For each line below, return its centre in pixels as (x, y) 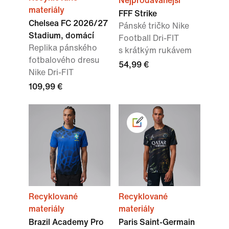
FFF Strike (138, 14)
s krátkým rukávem (155, 51)
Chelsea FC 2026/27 (68, 24)
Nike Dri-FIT (51, 73)
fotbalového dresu (64, 60)
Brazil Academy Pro (66, 222)
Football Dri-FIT (149, 38)
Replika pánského (63, 48)
